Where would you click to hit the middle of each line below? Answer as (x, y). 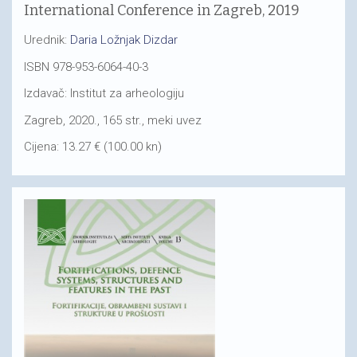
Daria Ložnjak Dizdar (124, 40)
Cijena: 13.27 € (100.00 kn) (93, 147)
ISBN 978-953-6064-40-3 (86, 67)
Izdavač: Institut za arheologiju (104, 93)
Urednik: (47, 40)
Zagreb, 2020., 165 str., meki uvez (113, 120)
